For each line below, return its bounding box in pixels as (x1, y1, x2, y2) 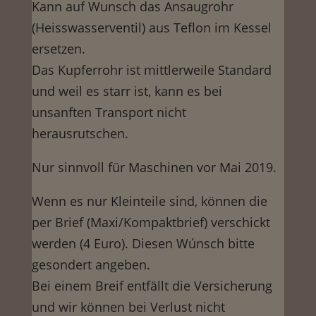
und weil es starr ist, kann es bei (31, 83, 222, 100)
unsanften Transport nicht (31, 104, 186, 121)
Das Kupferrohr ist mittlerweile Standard (31, 61, 272, 79)
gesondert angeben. (31, 256, 150, 274)
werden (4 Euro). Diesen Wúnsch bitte (31, 235, 255, 253)
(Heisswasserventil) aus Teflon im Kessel (31, 19, 272, 37)
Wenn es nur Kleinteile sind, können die (31, 193, 267, 210)
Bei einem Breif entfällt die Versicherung (31, 277, 272, 295)
